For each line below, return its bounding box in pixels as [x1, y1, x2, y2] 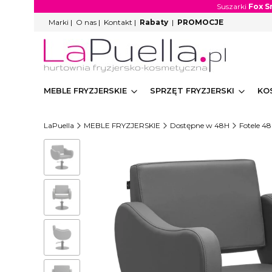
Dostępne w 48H [170, 121, 229, 130]
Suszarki [216, 2, 248, 11]
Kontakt [104, 18, 132, 27]
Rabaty [140, 18, 168, 27]
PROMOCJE [177, 18, 223, 27]
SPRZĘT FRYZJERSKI [150, 86, 234, 95]
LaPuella [44, 121, 74, 130]
